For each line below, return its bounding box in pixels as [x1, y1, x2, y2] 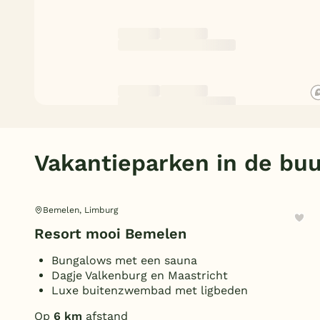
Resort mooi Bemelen [34, 225, 186, 242]
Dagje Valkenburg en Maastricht [51, 269, 228, 282]
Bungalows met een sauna [51, 254, 197, 267]
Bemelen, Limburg [43, 205, 118, 216]
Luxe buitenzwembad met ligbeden [51, 284, 248, 297]
